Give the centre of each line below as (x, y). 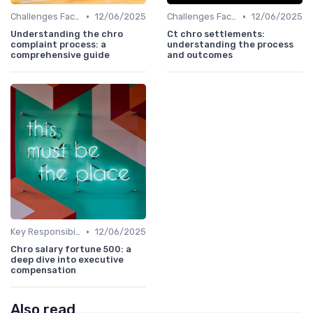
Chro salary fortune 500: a (71, 249)
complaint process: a (58, 45)
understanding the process (230, 45)
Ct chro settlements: (216, 34)
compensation (43, 270)
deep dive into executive (67, 260)
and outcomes (200, 55)
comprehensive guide (60, 55)
